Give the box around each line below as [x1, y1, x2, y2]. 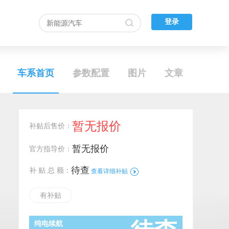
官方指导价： [29, 145, 72, 153]
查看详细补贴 [91, 168, 128, 175]
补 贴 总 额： [29, 166, 71, 174]
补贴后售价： [29, 122, 72, 130]
